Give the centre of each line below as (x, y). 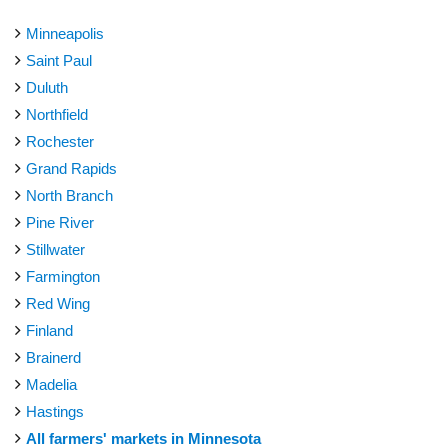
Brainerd (53, 357)
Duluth (47, 87)
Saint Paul (59, 60)
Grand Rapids (71, 168)
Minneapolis (65, 33)
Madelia (51, 384)
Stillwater (55, 249)
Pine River (60, 222)
